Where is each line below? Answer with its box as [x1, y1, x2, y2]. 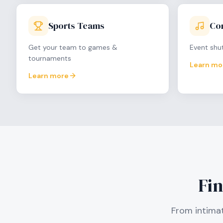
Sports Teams [48, 19, 105, 32]
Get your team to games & [28, 43, 117, 52]
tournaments [28, 54, 71, 63]
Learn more [28, 71, 69, 80]
